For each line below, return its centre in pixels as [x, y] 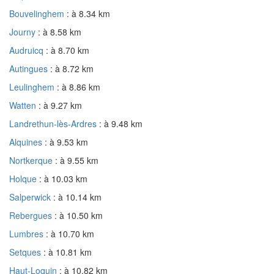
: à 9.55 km [77, 160]
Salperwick [31, 197]
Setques [26, 252]
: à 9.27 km [60, 105]
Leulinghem [33, 87]
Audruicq [28, 50]
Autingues [30, 68]
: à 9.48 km [121, 123]
